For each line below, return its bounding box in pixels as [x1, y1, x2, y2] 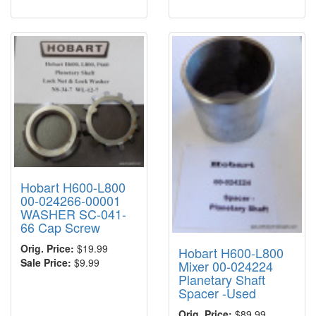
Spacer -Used [178, 283, 256, 302]
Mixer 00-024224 [178, 256, 273, 275]
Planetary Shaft [178, 269, 265, 288]
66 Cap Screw [20, 217, 100, 236]
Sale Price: [20, 255, 71, 269]
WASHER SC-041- [20, 204, 126, 223]
